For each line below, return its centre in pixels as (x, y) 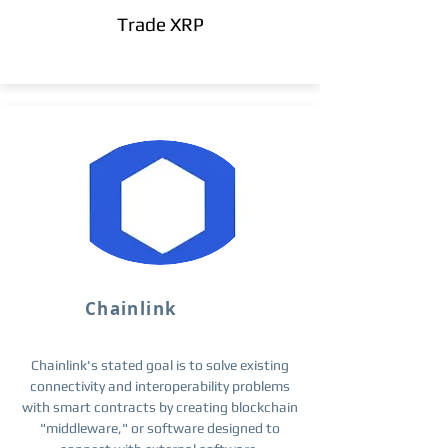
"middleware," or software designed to (160, 428)
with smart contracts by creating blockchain (160, 407)
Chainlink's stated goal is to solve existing (160, 365)
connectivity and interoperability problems (160, 386)
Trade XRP (160, 24)
